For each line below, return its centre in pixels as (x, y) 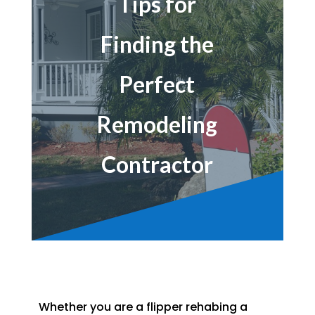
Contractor (157, 165)
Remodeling (157, 124)
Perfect (157, 84)
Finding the (157, 44)
